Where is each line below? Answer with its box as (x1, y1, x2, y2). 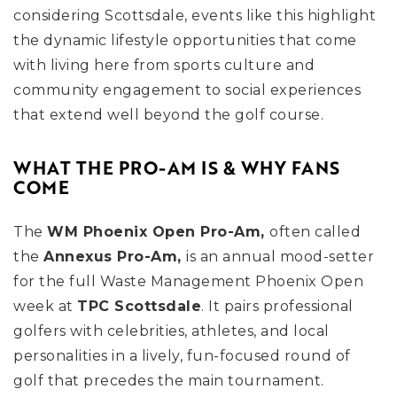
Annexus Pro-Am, (43, 248, 186, 266)
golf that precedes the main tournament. (13, 372, 324, 390)
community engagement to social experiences (13, 82, 361, 99)
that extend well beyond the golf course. (13, 106, 323, 124)
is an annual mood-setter (186, 248, 374, 266)
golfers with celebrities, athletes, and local (13, 323, 330, 340)
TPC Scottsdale (77, 298, 201, 315)
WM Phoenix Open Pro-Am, (47, 223, 269, 241)
